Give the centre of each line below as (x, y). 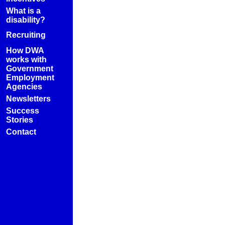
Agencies (24, 87)
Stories (20, 120)
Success (23, 111)
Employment (30, 78)
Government (30, 69)
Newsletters (28, 99)
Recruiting (26, 35)
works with (26, 60)
